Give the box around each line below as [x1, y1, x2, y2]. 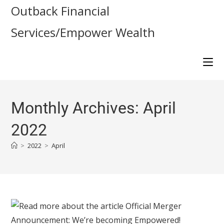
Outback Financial [11, 2, 110, 19]
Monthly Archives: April [11, 98, 176, 117]
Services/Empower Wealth [11, 24, 155, 40]
